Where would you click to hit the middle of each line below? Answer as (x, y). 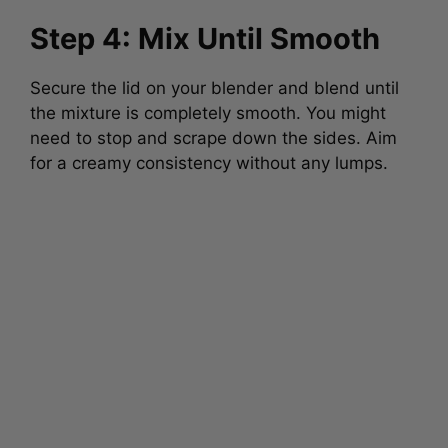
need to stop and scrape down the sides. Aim (213, 134)
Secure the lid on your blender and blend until (214, 84)
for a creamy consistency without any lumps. (209, 159)
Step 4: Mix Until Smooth (205, 34)
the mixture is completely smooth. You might (208, 109)
